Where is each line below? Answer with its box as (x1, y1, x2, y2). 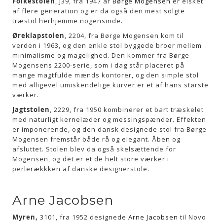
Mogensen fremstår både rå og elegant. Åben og (12, 135, 181, 144)
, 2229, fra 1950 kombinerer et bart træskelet (50, 105, 204, 114)
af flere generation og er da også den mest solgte (12, 6, 185, 15)
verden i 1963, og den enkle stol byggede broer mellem (12, 41, 202, 50)
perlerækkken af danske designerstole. (12, 164, 149, 173)
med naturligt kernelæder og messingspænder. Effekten (12, 115, 206, 124)
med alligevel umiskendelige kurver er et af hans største (12, 80, 209, 89)
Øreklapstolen (12, 31, 65, 40)
